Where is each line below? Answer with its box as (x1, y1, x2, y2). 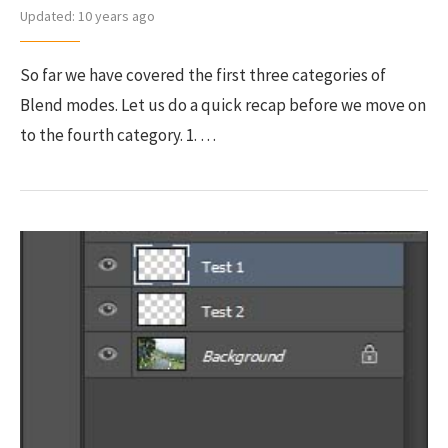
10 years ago (75, 7, 155, 25)
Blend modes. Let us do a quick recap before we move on (20, 94, 426, 116)
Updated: (20, 7, 75, 25)
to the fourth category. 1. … (20, 124, 216, 146)
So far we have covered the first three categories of (20, 64, 386, 86)
